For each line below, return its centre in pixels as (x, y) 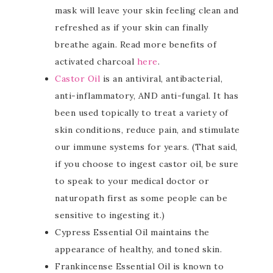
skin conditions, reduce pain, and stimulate (147, 130)
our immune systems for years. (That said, (146, 147)
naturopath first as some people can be (141, 198)
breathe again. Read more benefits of (136, 44)
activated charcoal (96, 62)
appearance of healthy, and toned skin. (138, 249)
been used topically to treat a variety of (142, 113)
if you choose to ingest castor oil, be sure (147, 164)
